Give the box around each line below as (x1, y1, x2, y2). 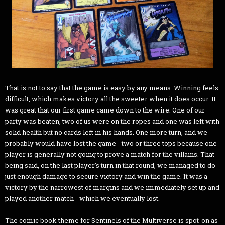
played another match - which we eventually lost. (5, 194, 160, 203)
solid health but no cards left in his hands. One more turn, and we (5, 128, 207, 137)
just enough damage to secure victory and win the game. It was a (5, 172, 207, 181)
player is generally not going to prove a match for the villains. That (5, 150, 214, 159)
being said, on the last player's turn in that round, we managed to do (5, 161, 215, 170)
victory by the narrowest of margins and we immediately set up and (5, 183, 219, 192)
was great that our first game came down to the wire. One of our (5, 105, 205, 115)
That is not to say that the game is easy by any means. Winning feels (5, 83, 218, 93)
